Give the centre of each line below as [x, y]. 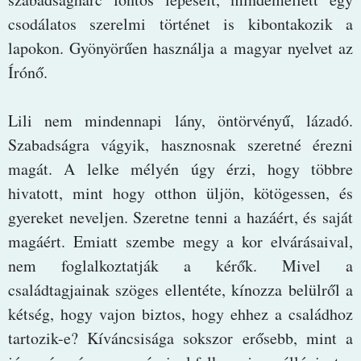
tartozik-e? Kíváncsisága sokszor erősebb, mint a [180, 338]
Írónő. [28, 72]
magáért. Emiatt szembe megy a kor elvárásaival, [180, 241]
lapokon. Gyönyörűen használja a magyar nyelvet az [180, 48]
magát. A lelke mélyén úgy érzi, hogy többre [180, 168]
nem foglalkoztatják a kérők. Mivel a [180, 265]
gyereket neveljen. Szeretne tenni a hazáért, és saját [180, 217]
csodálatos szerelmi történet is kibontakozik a [180, 23]
